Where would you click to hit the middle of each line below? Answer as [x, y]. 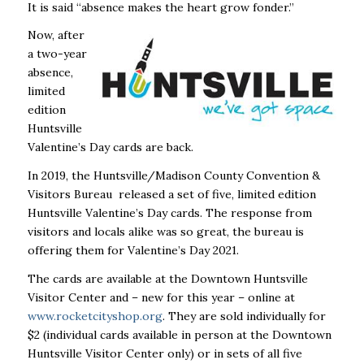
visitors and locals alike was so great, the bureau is [165, 232]
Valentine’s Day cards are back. [110, 147]
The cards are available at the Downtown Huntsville [167, 279]
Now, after [56, 35]
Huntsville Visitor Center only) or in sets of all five [165, 354]
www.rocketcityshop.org [95, 316]
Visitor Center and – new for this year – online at [161, 298]
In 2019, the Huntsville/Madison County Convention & [173, 176]
